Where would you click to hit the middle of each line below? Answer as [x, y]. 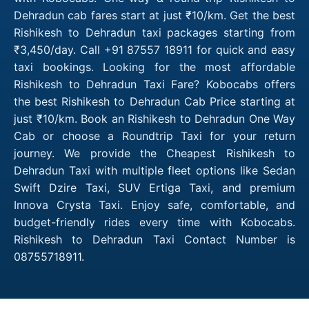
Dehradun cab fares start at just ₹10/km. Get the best [154, 15]
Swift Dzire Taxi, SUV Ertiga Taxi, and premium [154, 187]
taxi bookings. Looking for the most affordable [154, 67]
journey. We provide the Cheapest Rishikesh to [154, 153]
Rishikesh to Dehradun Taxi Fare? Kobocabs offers [154, 84]
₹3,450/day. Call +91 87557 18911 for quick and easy [154, 49]
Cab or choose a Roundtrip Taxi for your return [154, 136]
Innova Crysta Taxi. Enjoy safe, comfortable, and [154, 205]
